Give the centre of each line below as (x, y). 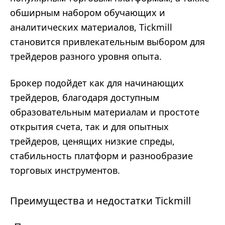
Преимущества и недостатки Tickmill (100, 201)
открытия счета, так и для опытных (89, 127)
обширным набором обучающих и (88, 13)
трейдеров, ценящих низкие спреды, (92, 141)
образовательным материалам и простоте (105, 112)
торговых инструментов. (65, 170)
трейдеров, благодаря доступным (85, 97)
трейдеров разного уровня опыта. (86, 56)
